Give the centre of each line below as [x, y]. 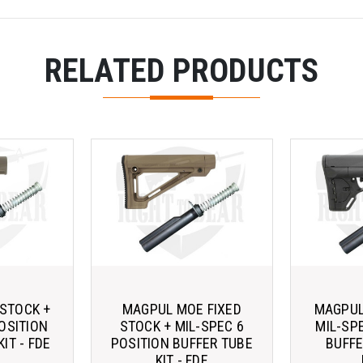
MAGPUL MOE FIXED [181, 309]
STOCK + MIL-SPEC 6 [182, 326]
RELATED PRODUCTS [181, 71]
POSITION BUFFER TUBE [181, 343]
